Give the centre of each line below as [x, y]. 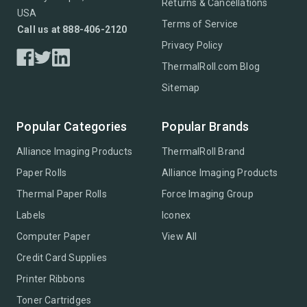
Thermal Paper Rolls [62, 194]
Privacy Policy [192, 46]
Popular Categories [72, 127]
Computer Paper [53, 237]
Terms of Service [200, 24]
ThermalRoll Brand [204, 152]
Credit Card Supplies [62, 258]
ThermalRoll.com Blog [211, 67]
